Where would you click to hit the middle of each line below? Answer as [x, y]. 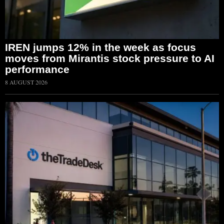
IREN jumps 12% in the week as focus [100, 47]
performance [37, 69]
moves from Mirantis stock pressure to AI [110, 58]
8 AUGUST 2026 [26, 82]
